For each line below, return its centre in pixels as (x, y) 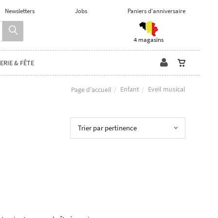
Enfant (130, 89)
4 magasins (148, 40)
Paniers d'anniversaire (156, 11)
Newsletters (20, 11)
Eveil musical (167, 89)
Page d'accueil (91, 89)
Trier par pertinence (108, 128)
